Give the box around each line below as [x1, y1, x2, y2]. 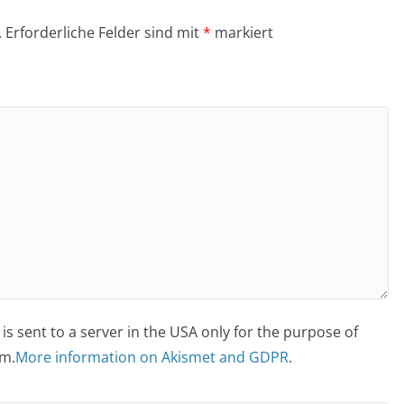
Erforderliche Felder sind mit [5, 23, 203, 42]
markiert [211, 23, 273, 42]
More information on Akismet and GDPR [15, 347, 289, 367]
